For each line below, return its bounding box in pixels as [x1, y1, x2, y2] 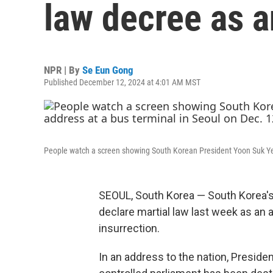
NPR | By [44, 64, 82, 76]
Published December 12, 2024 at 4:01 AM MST [44, 77, 200, 87]
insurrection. [99, 222, 160, 235]
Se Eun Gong [82, 64, 133, 76]
